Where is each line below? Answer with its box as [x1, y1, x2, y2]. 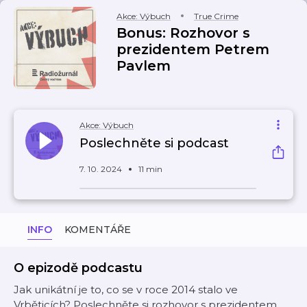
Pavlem [116, 58, 171, 74]
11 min [138, 164, 162, 174]
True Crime [194, 11, 238, 21]
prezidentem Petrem [116, 41, 269, 58]
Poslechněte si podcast [79, 136, 229, 151]
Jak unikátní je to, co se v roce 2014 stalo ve [14, 283, 238, 296]
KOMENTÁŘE [64, 223, 131, 236]
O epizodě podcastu [14, 260, 143, 275]
